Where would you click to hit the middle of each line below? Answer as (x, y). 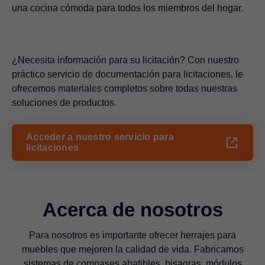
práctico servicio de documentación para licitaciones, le (127, 74)
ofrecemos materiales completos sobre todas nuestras (125, 88)
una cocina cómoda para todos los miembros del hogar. (127, 8)
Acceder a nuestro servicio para (100, 137)
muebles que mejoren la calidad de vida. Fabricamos (132, 249)
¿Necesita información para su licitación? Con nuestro (125, 60)
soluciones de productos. (64, 102)
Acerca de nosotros (132, 209)
